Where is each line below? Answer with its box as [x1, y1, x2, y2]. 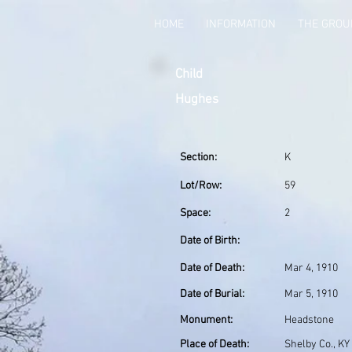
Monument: [180, 313, 233, 327]
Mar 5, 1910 [284, 288, 338, 301]
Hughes [175, 92, 218, 108]
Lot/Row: [180, 179, 222, 192]
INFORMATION [206, 17, 276, 31]
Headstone [284, 313, 334, 327]
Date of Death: [180, 262, 244, 275]
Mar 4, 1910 [284, 262, 338, 275]
